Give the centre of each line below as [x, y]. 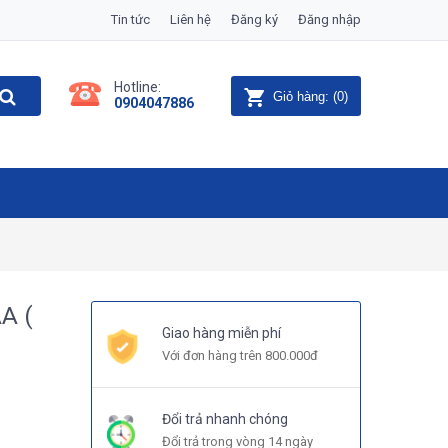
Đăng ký [254, 19]
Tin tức [130, 19]
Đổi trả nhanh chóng [225, 419]
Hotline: [137, 87]
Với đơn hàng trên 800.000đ [240, 355]
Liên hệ [190, 19]
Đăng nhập [329, 19]
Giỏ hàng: [301, 96]
